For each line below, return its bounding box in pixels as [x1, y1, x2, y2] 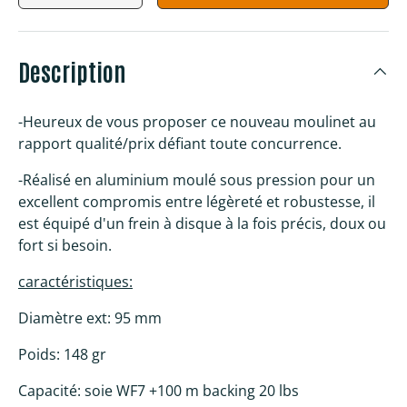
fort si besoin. [18, 235, 112, 256]
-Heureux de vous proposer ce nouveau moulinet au [18, 112, 376, 133]
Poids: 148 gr [18, 344, 106, 365]
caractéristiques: [18, 272, 133, 293]
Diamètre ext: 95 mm [18, 308, 162, 329]
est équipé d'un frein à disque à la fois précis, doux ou [18, 213, 386, 234]
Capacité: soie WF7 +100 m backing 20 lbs [18, 381, 299, 402]
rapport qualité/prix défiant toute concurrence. [18, 134, 342, 154]
